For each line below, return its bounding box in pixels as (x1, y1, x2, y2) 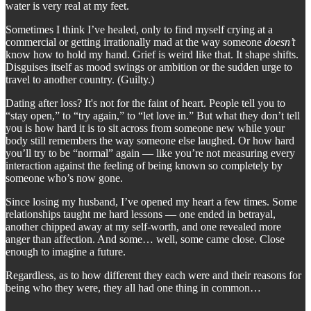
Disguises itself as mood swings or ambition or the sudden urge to (6, 60, 292, 73)
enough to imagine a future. (6, 245, 126, 258)
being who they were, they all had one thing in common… (6, 281, 261, 294)
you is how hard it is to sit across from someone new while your (6, 121, 285, 134)
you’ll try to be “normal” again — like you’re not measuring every (6, 146, 295, 159)
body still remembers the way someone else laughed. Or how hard (6, 134, 294, 146)
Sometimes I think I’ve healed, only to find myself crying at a (6, 23, 273, 35)
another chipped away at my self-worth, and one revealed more (6, 220, 281, 233)
